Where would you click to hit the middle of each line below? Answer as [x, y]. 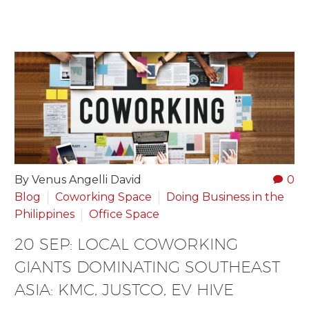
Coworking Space [103, 197]
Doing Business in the [225, 197]
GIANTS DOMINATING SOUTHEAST [147, 267]
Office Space [124, 215]
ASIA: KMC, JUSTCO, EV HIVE [124, 290]
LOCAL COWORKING [158, 244]
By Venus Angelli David [78, 180]
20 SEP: [46, 244]
